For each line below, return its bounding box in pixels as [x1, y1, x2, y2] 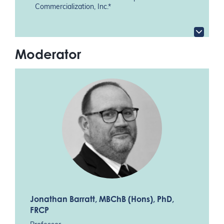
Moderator [15, 45, 81, 62]
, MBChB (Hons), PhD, [95, 194, 174, 204]
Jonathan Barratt [30, 194, 95, 204]
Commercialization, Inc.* [35, 3, 111, 11]
